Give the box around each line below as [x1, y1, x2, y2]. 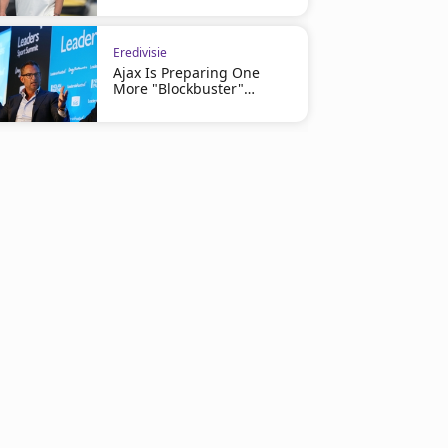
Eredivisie [112, 44, 167, 61]
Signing [112, 95, 165, 114]
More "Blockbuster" [112, 79, 244, 98]
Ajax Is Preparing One [112, 63, 260, 82]
